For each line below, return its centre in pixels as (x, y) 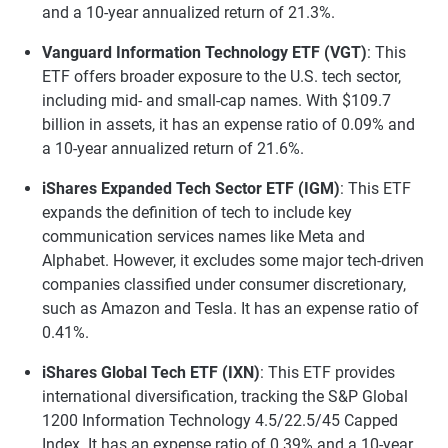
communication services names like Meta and (203, 237)
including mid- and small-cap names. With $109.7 (216, 101)
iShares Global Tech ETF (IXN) (151, 373)
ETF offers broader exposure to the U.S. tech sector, (221, 77)
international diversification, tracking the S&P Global (225, 397)
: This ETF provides (327, 373)
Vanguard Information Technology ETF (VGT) (204, 53)
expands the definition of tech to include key (197, 213)
